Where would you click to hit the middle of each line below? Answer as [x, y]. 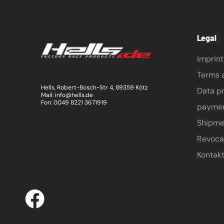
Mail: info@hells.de [67, 95]
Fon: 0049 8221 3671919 [74, 102]
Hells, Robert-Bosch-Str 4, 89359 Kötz [94, 87]
